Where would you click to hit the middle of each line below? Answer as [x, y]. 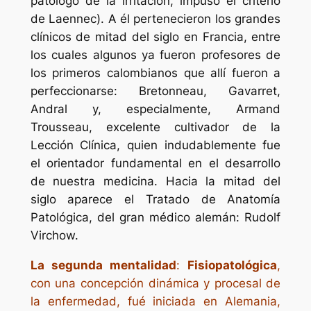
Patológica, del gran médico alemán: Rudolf [155, 218]
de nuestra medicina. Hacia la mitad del [155, 182]
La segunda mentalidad [103, 266]
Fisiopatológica [233, 266]
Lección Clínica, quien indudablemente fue [155, 145]
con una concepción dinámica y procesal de [155, 284]
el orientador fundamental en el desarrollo [155, 163]
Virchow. [54, 236]
